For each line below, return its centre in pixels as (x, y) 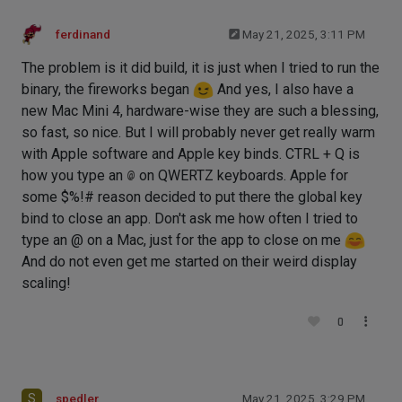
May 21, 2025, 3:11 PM (304, 34)
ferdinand (83, 34)
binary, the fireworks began (107, 89)
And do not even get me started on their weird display (189, 262)
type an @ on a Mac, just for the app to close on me (183, 240)
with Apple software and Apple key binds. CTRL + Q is (191, 154)
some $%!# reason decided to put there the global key (192, 197)
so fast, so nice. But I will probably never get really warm (198, 133)
